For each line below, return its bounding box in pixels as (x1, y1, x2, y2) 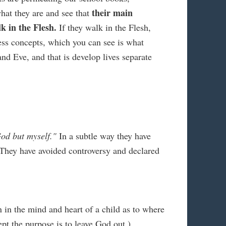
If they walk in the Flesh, (56, 21, 151, 34)
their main (92, 6, 133, 20)
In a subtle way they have (56, 129, 151, 142)
